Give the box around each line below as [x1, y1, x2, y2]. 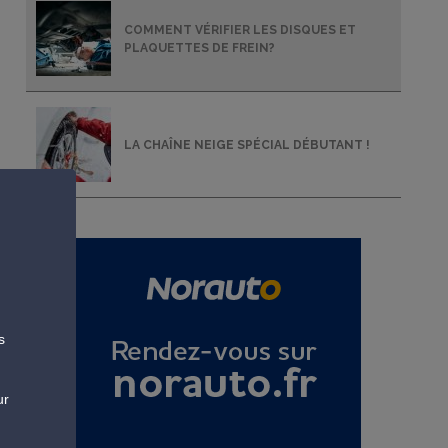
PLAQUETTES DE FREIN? [124, 40, 275, 55]
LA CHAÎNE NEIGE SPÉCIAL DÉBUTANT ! [124, 137, 370, 152]
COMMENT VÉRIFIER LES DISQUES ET [124, 22, 356, 37]
